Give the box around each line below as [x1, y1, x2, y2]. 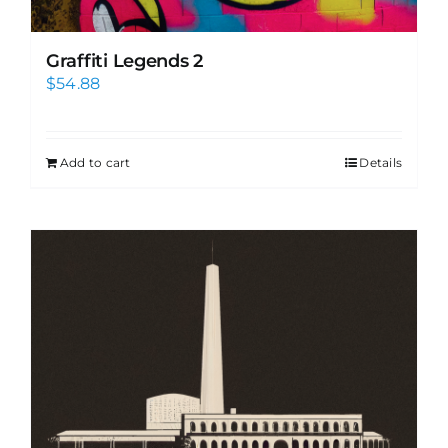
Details [359, 155, 402, 171]
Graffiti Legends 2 [46, 50, 204, 73]
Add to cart [60, 155, 131, 171]
